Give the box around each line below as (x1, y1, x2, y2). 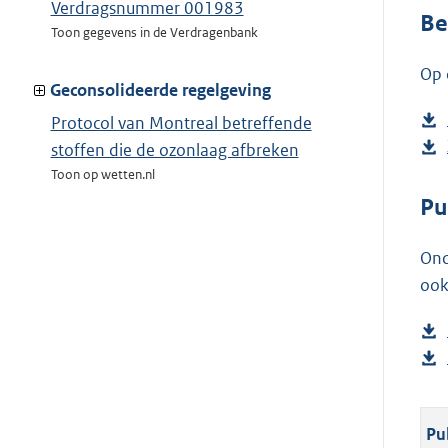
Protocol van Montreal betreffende (50, 112, 312, 135)
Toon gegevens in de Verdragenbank (50, 24, 258, 42)
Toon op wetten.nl (50, 166, 155, 184)
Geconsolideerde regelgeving (50, 79, 271, 102)
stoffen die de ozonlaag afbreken (50, 139, 299, 162)
